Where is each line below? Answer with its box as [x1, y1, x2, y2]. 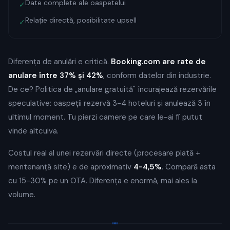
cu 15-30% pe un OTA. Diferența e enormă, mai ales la [8, 176, 197, 186]
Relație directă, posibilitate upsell [25, 15, 137, 25]
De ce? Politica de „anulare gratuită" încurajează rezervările [8, 84, 217, 94]
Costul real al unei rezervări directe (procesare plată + [8, 148, 200, 158]
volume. [8, 189, 35, 200]
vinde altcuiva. [8, 126, 59, 136]
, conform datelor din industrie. [103, 70, 211, 81]
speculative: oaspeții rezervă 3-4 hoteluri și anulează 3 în [8, 98, 210, 108]
